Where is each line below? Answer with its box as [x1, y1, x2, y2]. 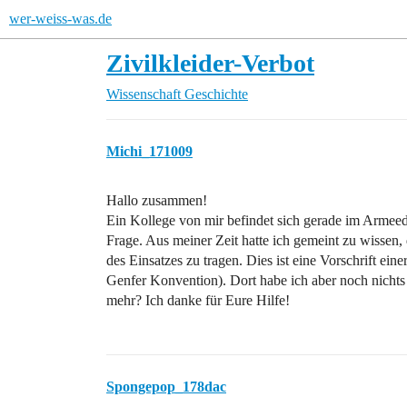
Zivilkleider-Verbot [106, 49, 314, 77]
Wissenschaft [106, 86, 181, 102]
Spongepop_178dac [106, 379, 226, 394]
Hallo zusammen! [106, 193, 207, 208]
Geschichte [184, 86, 248, 102]
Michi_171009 [106, 144, 193, 159]
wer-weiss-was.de [9, 11, 112, 26]
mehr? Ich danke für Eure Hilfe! [106, 293, 290, 308]
